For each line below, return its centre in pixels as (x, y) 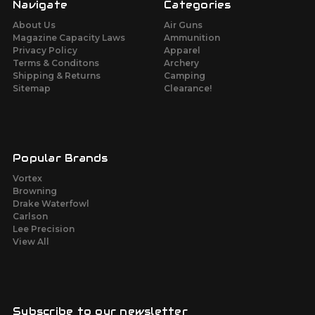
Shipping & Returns (57, 76)
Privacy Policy (45, 51)
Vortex (27, 179)
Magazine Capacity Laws (69, 38)
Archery (181, 63)
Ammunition (192, 38)
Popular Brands (60, 159)
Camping (185, 76)
